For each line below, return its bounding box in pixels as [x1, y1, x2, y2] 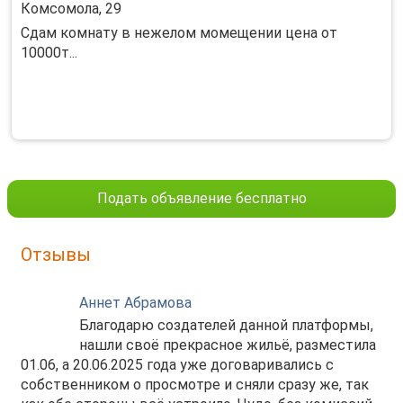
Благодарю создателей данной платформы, [79, 317, 373, 334]
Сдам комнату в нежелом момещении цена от [21, 24, 337, 41]
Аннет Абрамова [79, 294, 192, 311]
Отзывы [21, 244, 91, 265]
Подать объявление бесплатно [96, 190, 307, 207]
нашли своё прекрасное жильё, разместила [79, 336, 376, 354]
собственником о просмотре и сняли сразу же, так [21, 376, 369, 393]
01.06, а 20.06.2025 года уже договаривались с [21, 356, 334, 373]
